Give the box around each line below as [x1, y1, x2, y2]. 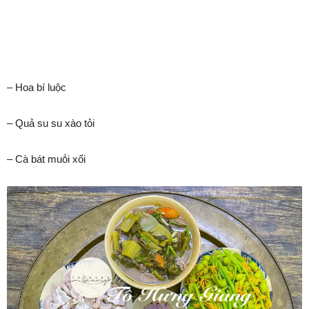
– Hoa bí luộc [7, 81, 66, 93]
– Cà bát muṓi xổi [7, 152, 86, 165]
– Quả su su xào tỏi [7, 117, 94, 129]
